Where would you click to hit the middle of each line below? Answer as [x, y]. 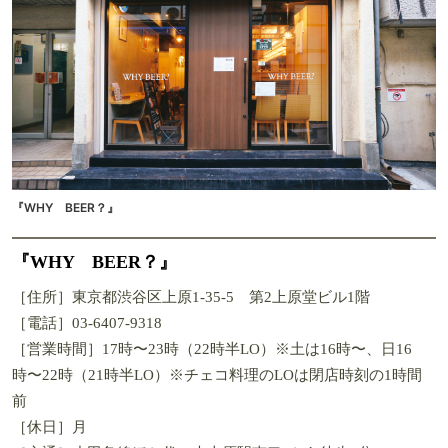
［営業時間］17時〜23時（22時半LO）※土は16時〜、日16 [212, 348]
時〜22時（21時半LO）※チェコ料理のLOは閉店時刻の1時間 [217, 374]
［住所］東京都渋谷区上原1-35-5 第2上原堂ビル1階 [191, 296]
